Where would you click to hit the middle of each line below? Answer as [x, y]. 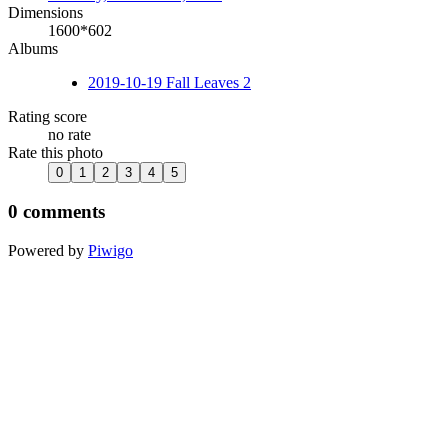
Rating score [47, 116]
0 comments [56, 212]
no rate [69, 134]
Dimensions [45, 12]
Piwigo [110, 251]
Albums [33, 48]
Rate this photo [55, 152]
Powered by [48, 251]
